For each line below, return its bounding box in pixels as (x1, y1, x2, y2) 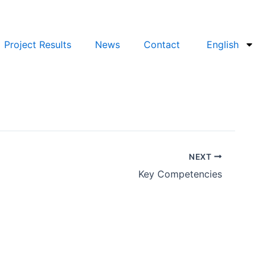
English (207, 39, 239, 50)
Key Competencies (138, 167, 222, 180)
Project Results (4, 39, 72, 50)
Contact (144, 39, 180, 50)
